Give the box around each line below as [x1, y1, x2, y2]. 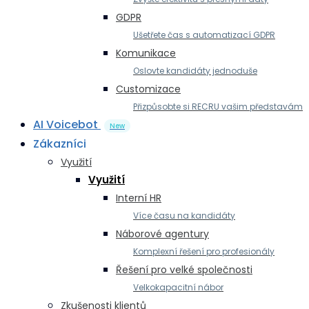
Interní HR [116, 191, 161, 205]
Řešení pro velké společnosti [116, 263, 252, 277]
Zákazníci [33, 136, 86, 152]
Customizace [116, 82, 181, 96]
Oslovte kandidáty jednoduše [133, 65, 257, 77]
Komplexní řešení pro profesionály [133, 246, 275, 257]
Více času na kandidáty [133, 210, 235, 221]
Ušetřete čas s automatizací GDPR [133, 29, 275, 41]
